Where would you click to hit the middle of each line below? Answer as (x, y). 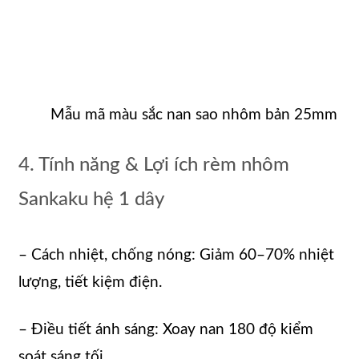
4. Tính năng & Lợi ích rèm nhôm (154, 165)
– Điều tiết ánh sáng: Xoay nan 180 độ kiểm (166, 329)
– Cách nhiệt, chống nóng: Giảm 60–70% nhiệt (176, 256)
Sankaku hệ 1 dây (91, 199)
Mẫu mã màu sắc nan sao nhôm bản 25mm (194, 115)
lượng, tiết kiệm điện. (90, 283)
